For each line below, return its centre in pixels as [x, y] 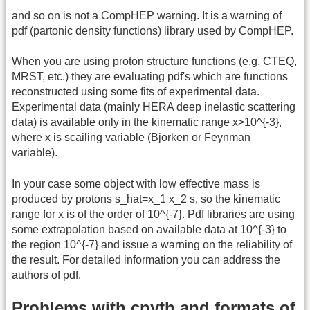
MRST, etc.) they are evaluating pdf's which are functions [150, 77]
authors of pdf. [46, 275]
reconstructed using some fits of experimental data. [136, 92]
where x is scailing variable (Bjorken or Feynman [131, 138]
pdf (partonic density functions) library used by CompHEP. [153, 31]
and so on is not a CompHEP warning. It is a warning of [147, 16]
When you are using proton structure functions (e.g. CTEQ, [154, 62]
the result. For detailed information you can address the [146, 259]
